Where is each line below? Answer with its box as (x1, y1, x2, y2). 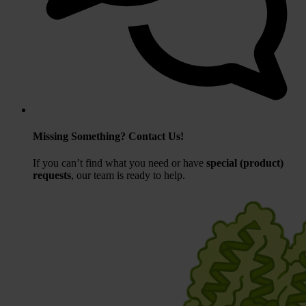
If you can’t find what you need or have (33, 157, 206, 169)
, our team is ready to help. (71, 169, 185, 182)
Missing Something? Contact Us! (33, 130, 184, 142)
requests (33, 169, 71, 182)
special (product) (206, 157, 283, 169)
